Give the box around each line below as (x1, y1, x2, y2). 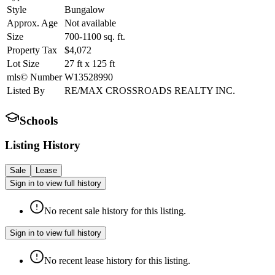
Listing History (5, 139, 80, 152)
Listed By (7, 85, 45, 96)
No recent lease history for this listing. (44, 255, 190, 266)
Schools (20, 114, 58, 127)
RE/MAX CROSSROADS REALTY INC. (64, 85, 235, 96)
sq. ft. (101, 31, 125, 42)
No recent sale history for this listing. (44, 205, 186, 216)
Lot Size (7, 58, 39, 69)
